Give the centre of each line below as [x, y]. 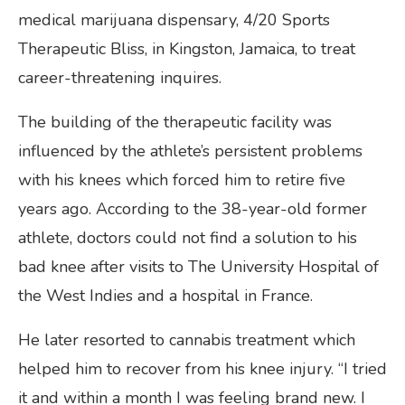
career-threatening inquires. [120, 77]
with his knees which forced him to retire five [182, 179]
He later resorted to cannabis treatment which [187, 339]
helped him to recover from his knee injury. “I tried [202, 368]
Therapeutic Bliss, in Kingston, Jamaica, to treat [187, 48]
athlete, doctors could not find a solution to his [188, 237]
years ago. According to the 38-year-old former [193, 208]
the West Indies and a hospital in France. [165, 295]
